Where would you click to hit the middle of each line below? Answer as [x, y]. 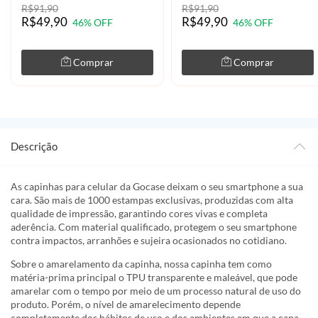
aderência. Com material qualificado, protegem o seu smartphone [154, 227]
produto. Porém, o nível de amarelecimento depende [126, 305]
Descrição [34, 147]
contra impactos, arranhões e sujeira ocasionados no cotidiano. [149, 241]
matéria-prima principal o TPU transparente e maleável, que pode [154, 278]
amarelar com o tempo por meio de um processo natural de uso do [156, 291]
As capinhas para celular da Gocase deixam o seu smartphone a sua [157, 187]
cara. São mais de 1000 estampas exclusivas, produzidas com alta [152, 200]
